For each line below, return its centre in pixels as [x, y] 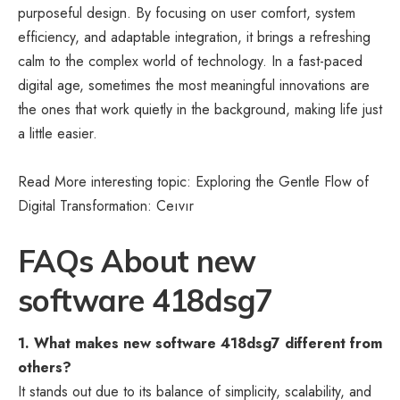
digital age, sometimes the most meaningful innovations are [194, 85]
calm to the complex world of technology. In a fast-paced [190, 61]
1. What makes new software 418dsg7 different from [200, 344]
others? [45, 368]
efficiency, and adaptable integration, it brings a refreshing [194, 37]
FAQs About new [137, 261]
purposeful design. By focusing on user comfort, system [187, 12]
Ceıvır [173, 205]
